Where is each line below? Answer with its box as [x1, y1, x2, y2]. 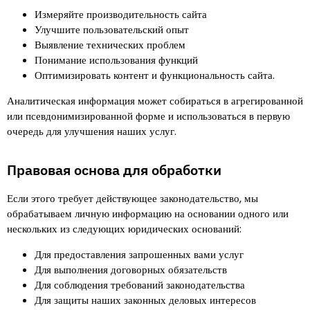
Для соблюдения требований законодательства [35, 277, 245, 292]
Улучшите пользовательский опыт [35, 22, 189, 37]
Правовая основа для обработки [7, 161, 221, 179]
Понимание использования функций [35, 53, 198, 67]
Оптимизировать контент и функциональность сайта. [35, 68, 275, 82]
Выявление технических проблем [35, 37, 185, 52]
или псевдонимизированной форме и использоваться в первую [7, 109, 290, 123]
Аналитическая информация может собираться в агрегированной [7, 93, 303, 108]
